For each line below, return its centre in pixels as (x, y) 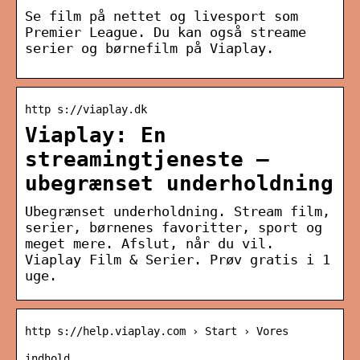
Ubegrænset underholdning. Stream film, (178, 212)
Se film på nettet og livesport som (162, 16)
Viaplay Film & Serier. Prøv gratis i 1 (178, 260)
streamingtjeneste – (147, 160)
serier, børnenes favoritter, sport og (174, 228)
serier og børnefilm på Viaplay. (149, 49)
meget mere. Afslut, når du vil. (149, 244)
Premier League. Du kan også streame (166, 33)
